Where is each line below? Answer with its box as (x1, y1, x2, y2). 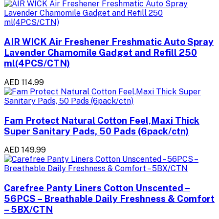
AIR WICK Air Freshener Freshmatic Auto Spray (4, 36, 214, 47)
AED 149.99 (4, 145, 46, 155)
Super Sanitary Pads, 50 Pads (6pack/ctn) (4, 125, 189, 136)
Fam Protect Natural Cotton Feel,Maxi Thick (4, 114, 199, 126)
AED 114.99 (4, 77, 44, 87)
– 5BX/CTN (4, 204, 53, 215)
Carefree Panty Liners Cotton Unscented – (4, 182, 190, 194)
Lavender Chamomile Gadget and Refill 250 (4, 47, 197, 58)
